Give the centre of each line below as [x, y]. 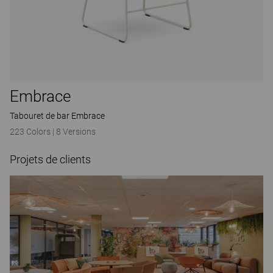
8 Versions [76, 132]
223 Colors [31, 132]
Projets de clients [50, 159]
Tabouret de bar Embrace [57, 116]
